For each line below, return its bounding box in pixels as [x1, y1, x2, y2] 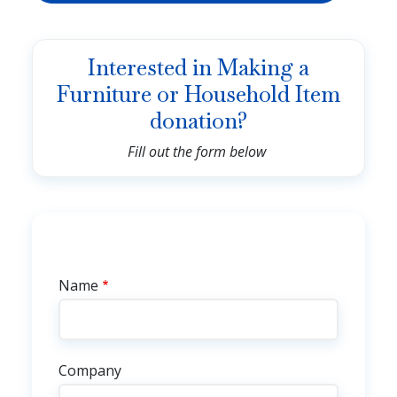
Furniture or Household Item [57, 79, 340, 108]
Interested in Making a [88, 52, 309, 82]
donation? [150, 105, 247, 135]
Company [58, 360, 121, 380]
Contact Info [58, 254, 148, 275]
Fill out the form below [128, 141, 269, 161]
